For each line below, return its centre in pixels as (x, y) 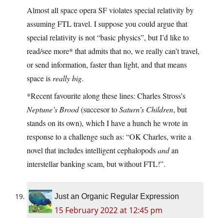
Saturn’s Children (146, 109)
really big (67, 78)
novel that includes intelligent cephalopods (92, 150)
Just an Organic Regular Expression (117, 197)
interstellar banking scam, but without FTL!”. (96, 164)
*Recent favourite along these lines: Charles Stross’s (106, 96)
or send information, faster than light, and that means (107, 65)
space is (40, 78)
